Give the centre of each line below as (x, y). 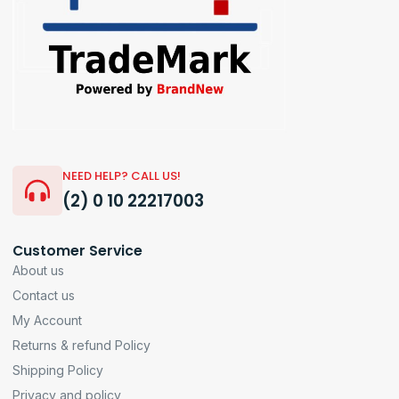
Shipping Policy (58, 370)
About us (38, 270)
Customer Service (77, 250)
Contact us (44, 295)
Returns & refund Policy (81, 345)
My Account (47, 320)
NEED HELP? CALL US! (122, 175)
